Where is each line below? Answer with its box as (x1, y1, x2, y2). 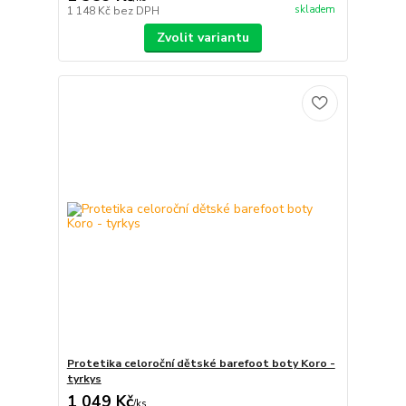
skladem (294, 2, 335, 16)
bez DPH (112, 4, 159, 19)
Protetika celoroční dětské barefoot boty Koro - (66, 355, 335, 371)
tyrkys (66, 371, 101, 386)
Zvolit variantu (156, 29, 249, 47)
